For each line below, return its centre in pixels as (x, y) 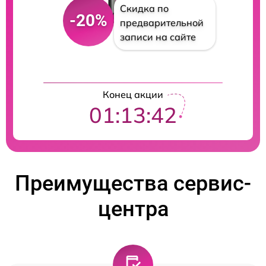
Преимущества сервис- (133, 183)
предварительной (161, 23)
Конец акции (133, 94)
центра (133, 209)
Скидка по (144, 8)
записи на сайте (158, 37)
